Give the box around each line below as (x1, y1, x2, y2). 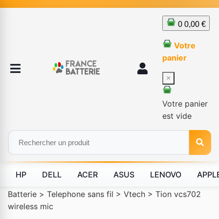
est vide (162, 111, 192, 121)
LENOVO (150, 170, 181, 179)
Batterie (8, 189, 37, 199)
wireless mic (8, 201, 53, 211)
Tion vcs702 (155, 189, 201, 199)
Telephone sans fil (47, 189, 113, 199)
